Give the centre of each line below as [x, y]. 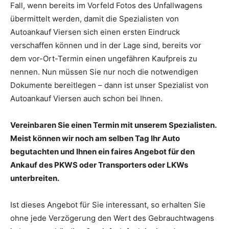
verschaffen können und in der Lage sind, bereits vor [106, 45]
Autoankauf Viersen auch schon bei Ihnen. [86, 98]
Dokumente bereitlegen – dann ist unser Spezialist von [109, 85]
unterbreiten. [35, 178]
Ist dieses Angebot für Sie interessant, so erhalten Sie [108, 204]
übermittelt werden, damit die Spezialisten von [95, 18]
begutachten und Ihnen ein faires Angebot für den [102, 151]
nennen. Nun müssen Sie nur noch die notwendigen [104, 72]
